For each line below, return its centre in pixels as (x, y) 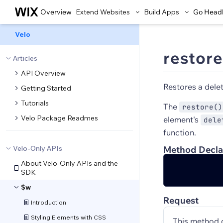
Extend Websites (103, 12)
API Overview (43, 73)
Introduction (49, 202)
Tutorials (35, 103)
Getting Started (46, 88)
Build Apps (162, 12)
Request (181, 200)
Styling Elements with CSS (68, 217)
